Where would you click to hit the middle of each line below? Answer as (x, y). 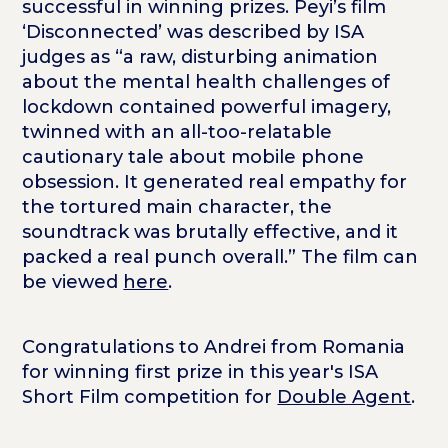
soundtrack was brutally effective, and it (210, 231)
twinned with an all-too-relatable (177, 131)
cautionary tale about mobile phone (193, 156)
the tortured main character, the (177, 206)
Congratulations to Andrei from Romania (214, 346)
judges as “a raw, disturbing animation (200, 56)
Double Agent (344, 396)
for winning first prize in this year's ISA (200, 371)
